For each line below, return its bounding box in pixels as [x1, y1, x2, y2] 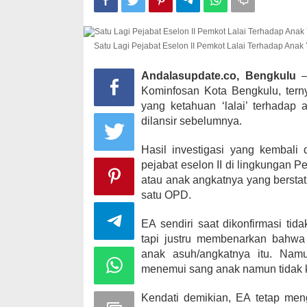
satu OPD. [141, 189, 192, 201]
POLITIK [227, 103, 257, 113]
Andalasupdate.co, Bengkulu [141, 70, 296, 82]
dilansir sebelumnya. [141, 115, 243, 127]
